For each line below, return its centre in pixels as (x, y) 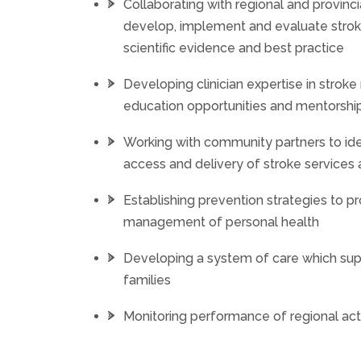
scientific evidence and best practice (234, 48)
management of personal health (222, 222)
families (147, 280)
